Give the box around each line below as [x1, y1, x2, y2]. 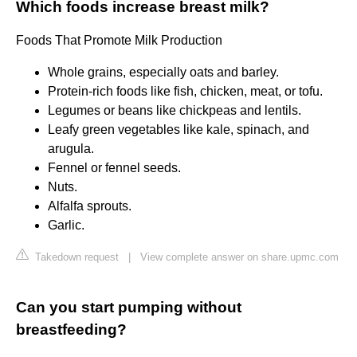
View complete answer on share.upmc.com [140, 251, 339, 264]
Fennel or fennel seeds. [48, 161, 181, 175]
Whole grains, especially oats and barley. [48, 65, 279, 80]
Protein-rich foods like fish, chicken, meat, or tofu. [48, 84, 323, 99]
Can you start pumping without [16, 299, 241, 316]
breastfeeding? [16, 321, 127, 339]
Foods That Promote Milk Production [16, 33, 222, 48]
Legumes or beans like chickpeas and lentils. [48, 104, 301, 118]
